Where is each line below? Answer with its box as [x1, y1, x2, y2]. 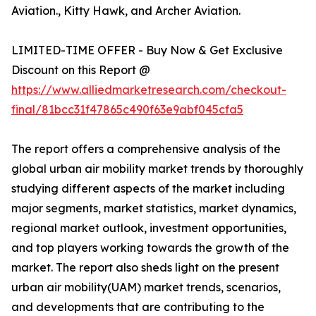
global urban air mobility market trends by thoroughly [11, 162, 303, 176]
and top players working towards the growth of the [11, 241, 289, 255]
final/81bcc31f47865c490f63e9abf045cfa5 [11, 102, 243, 117]
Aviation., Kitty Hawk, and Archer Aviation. [11, 4, 241, 18]
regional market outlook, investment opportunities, [11, 221, 286, 236]
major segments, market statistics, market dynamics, [11, 201, 296, 216]
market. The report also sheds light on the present [11, 260, 279, 275]
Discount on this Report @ [11, 63, 150, 78]
